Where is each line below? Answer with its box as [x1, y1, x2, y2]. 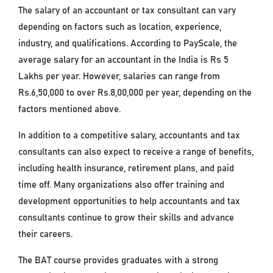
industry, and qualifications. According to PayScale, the [18, 39, 238, 49]
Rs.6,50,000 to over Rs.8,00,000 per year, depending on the [18, 88, 252, 98]
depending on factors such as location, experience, [18, 23, 222, 32]
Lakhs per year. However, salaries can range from [18, 72, 221, 82]
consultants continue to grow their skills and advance [18, 213, 235, 223]
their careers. [18, 230, 73, 239]
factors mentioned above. [18, 105, 121, 115]
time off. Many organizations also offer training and [18, 180, 225, 190]
